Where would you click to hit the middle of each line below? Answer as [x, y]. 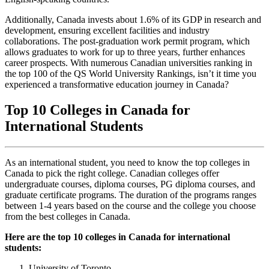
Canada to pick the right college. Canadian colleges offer [112, 173]
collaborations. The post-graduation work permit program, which [127, 41]
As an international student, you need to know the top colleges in [127, 162]
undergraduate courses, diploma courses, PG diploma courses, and [130, 184]
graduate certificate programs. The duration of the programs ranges [131, 195]
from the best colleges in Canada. [68, 216]
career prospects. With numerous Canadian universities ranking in [128, 62]
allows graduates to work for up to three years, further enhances [125, 52]
